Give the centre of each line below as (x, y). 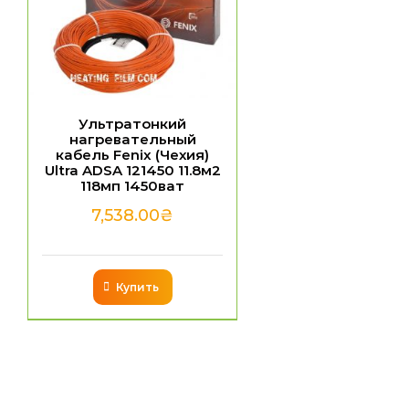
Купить (137, 287)
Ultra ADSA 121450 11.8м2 (132, 170)
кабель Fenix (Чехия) (133, 154)
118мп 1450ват (133, 185)
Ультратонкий (133, 123)
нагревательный (132, 139)
